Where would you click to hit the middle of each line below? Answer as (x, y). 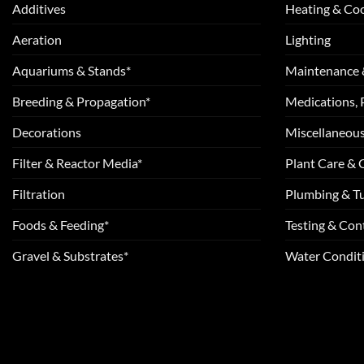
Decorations (47, 132)
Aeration (37, 39)
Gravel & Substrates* (70, 255)
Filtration (39, 193)
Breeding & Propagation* (81, 101)
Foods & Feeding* (61, 224)
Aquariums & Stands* (71, 70)
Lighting (308, 39)
